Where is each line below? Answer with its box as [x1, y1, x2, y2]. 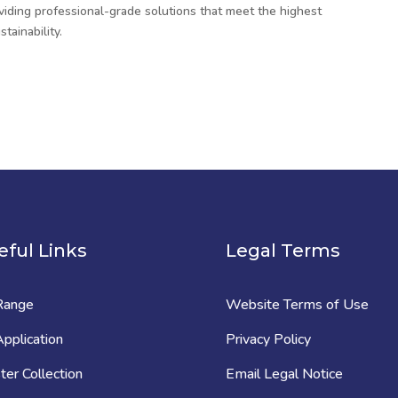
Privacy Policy [225, 329, 311, 349]
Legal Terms [225, 240, 340, 262]
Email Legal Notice [225, 363, 343, 384]
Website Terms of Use [225, 294, 369, 314]
